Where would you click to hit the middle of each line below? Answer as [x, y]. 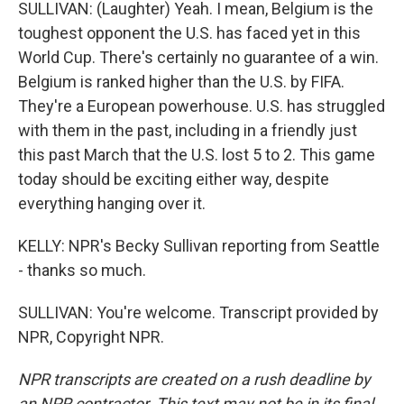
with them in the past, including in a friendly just [188, 130]
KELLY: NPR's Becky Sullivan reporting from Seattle [199, 246]
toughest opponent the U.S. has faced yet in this [189, 33]
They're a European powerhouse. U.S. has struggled [202, 106]
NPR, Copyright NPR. [91, 337]
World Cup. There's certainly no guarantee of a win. [198, 57]
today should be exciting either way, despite [174, 179]
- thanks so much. [82, 270]
